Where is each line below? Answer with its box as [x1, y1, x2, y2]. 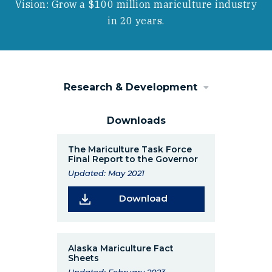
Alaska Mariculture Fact [67, 243, 174, 254]
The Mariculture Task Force [67, 144, 192, 155]
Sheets [67, 253, 99, 264]
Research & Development [63, 81, 197, 93]
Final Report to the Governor [67, 154, 198, 165]
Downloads [106, 114, 166, 126]
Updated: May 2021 [67, 168, 144, 178]
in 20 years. [107, 15, 165, 27]
